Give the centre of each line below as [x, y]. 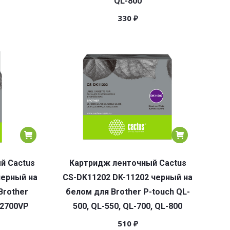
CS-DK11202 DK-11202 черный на [128, 177]
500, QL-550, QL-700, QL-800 [128, 206]
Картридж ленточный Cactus [128, 163]
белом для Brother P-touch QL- [128, 192]
